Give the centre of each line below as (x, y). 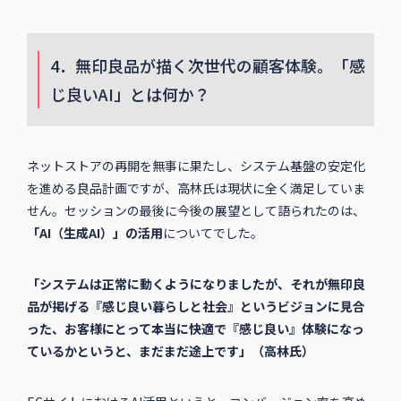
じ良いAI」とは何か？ (130, 94)
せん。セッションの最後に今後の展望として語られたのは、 (196, 211)
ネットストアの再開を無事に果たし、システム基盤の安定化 (196, 166)
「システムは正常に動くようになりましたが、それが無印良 (196, 284)
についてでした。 (213, 233)
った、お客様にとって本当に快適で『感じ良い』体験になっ (195, 329)
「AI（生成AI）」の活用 (94, 233)
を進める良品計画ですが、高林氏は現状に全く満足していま (196, 188)
